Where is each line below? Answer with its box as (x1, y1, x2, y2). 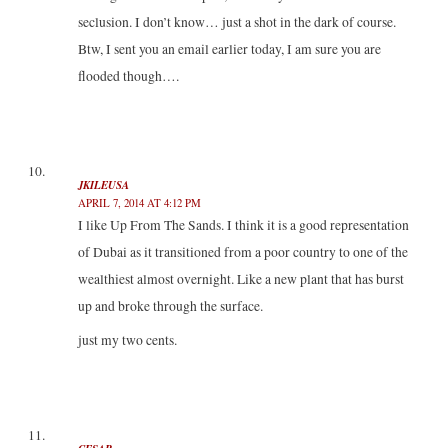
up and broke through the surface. (77, 297, 263, 316)
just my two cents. (77, 331, 177, 350)
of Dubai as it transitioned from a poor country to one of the (77, 243, 408, 262)
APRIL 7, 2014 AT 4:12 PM (77, 195, 201, 211)
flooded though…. (77, 66, 179, 85)
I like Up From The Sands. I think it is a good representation (77, 216, 409, 235)
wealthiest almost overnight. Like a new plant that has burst (77, 270, 404, 289)
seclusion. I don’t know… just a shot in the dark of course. (77, 12, 396, 31)
